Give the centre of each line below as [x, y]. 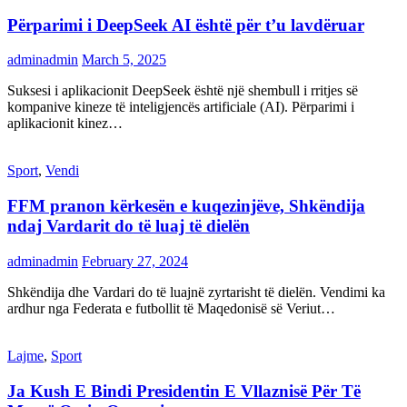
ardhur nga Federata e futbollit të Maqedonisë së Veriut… [171, 308]
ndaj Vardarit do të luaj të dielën [129, 226]
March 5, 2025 [124, 60]
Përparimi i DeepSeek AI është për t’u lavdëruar [186, 25]
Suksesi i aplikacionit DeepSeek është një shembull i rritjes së [183, 91]
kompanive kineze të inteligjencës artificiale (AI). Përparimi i [181, 107]
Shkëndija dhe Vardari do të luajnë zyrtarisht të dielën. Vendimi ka [196, 292]
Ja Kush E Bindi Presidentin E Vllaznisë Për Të [184, 391]
